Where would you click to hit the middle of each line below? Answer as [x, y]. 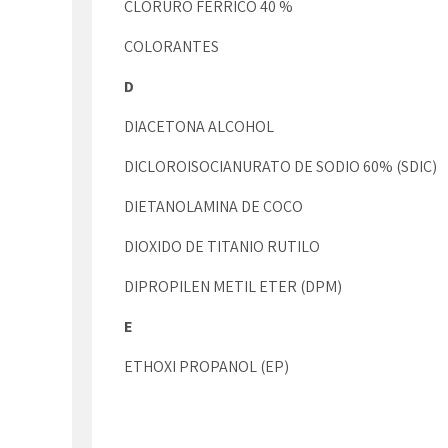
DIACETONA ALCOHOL [199, 126]
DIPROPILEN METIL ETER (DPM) [233, 286]
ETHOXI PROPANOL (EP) [206, 366]
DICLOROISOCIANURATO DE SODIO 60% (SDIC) [280, 166]
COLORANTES [171, 46]
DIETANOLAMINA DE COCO [213, 206]
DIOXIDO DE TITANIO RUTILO [222, 246]
